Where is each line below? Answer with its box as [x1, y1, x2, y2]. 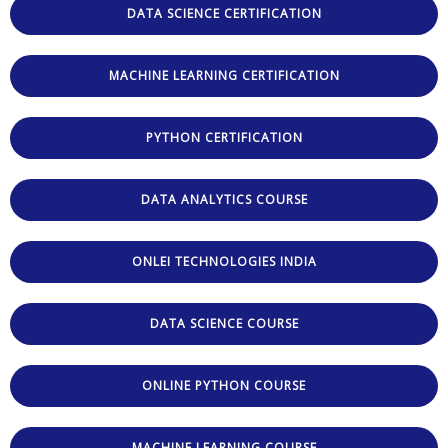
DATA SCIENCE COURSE [149, 314, 299, 332]
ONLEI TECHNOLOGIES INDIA [131, 252, 317, 270]
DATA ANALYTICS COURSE [140, 190, 308, 208]
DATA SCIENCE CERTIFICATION [126, 4, 322, 22]
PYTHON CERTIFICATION [145, 128, 303, 146]
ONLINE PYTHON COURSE [142, 376, 306, 394]
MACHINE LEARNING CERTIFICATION [108, 66, 340, 84]
